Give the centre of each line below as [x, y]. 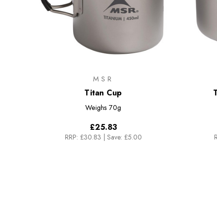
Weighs [96, 108]
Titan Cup [103, 93]
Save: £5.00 [124, 137]
